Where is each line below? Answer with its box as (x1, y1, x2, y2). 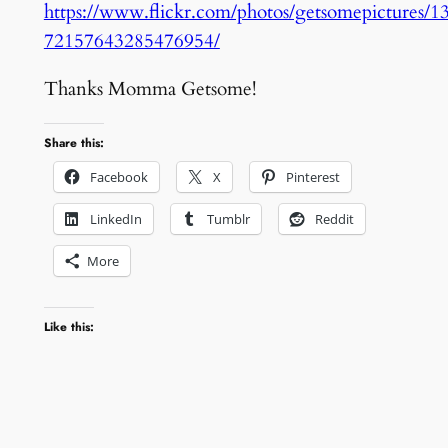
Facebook (89, 167, 148, 186)
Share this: (43, 133, 104, 152)
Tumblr (206, 209, 250, 228)
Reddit (314, 209, 354, 228)
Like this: (43, 318, 94, 337)
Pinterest (285, 167, 340, 186)
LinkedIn (89, 209, 142, 228)
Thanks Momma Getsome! (43, 75, 257, 102)
